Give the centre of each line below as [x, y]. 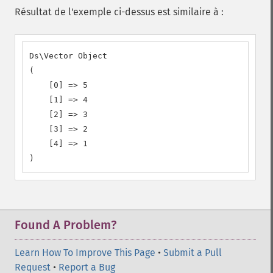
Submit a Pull [193, 253]
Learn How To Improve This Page [85, 253]
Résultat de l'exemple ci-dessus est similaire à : [119, 12]
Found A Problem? [66, 225]
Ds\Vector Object [68, 56]
